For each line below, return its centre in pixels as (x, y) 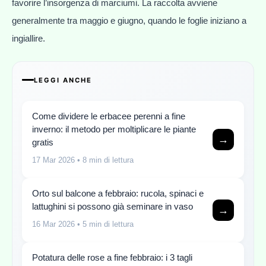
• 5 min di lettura (104, 224)
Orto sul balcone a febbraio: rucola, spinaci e (118, 193)
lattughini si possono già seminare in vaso (113, 206)
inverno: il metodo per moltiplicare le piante (114, 129)
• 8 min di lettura (104, 160)
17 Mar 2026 (53, 160)
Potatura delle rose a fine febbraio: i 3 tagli (112, 257)
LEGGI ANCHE (63, 80)
